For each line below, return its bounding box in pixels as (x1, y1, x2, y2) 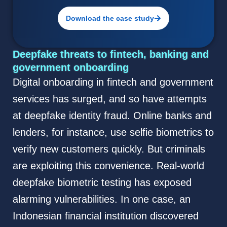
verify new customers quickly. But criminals (12, 143, 205, 155)
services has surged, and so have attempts (12, 93, 207, 104)
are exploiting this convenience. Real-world (12, 160, 204, 171)
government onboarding (12, 61, 129, 73)
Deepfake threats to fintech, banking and (12, 48, 209, 60)
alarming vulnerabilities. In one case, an (12, 193, 191, 205)
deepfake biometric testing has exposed (12, 176, 192, 188)
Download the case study (66, 14, 154, 22)
